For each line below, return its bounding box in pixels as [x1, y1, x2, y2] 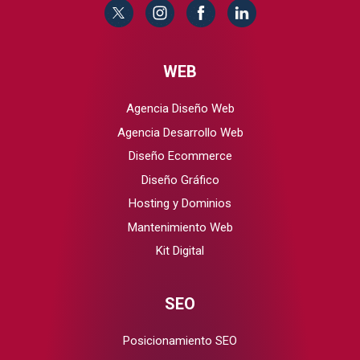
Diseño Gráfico [141, 172, 219, 187]
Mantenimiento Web [127, 219, 233, 235]
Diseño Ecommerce [128, 149, 232, 164]
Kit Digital [156, 243, 204, 259]
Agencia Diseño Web [125, 101, 235, 117]
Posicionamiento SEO [123, 333, 237, 349]
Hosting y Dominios [129, 196, 231, 211]
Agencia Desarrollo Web [117, 125, 243, 140]
